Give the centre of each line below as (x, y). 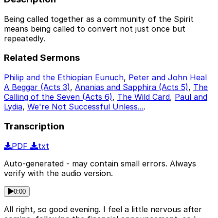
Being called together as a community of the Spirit (99, 19)
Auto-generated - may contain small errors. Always (100, 163)
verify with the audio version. (58, 173)
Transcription (34, 126)
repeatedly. (25, 38)
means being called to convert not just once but (95, 28)
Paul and (191, 97)
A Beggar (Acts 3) (37, 87)
